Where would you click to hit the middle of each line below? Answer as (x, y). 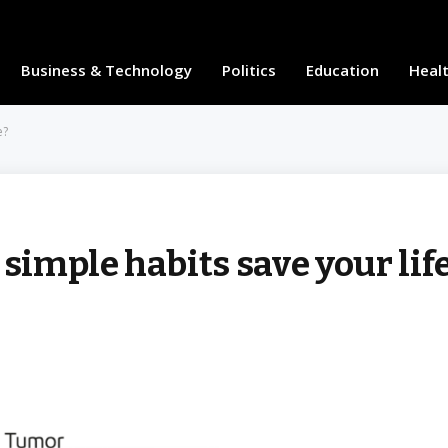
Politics (248, 70)
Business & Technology (106, 70)
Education (342, 70)
